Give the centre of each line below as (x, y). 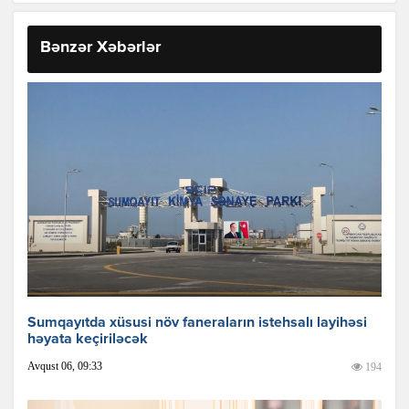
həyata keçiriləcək (88, 339)
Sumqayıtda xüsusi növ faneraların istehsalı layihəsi (197, 323)
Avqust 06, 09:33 (65, 366)
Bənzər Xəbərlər (100, 48)
